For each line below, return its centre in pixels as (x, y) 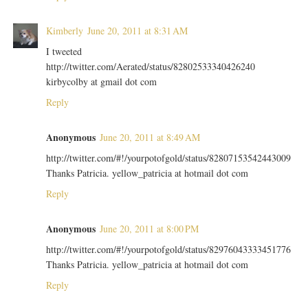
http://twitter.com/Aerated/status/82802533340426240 (150, 67)
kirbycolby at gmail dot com (101, 82)
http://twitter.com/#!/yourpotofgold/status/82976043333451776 (168, 250)
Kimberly (64, 31)
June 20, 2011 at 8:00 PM (149, 229)
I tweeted (64, 52)
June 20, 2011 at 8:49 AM (150, 137)
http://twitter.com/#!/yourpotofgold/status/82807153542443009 (168, 158)
